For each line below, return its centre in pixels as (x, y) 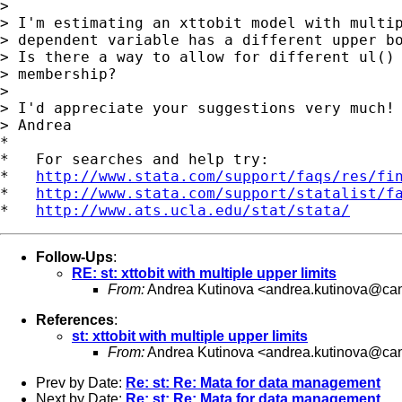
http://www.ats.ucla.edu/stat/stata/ (193, 210)
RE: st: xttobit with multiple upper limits (204, 273)
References (75, 319)
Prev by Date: (81, 382)
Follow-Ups (74, 257)
